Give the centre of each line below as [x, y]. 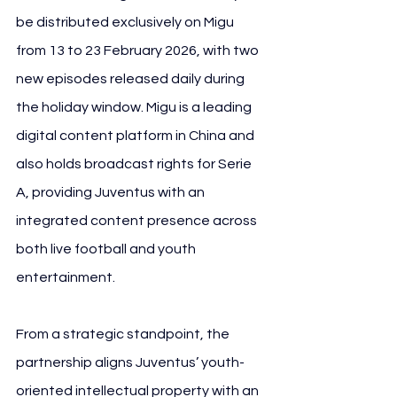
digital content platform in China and [136, 135]
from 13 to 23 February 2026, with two [139, 50]
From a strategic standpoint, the [124, 334]
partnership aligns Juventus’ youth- [130, 362]
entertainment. [66, 277]
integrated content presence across [138, 220]
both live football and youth [107, 249]
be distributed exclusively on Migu [126, 22]
